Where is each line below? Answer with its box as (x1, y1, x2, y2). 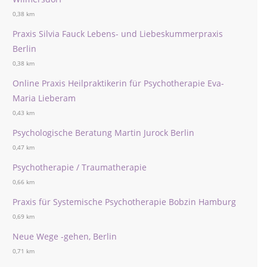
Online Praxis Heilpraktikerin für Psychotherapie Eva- (13, 77, 224, 89)
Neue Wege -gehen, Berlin (13, 231, 117, 242)
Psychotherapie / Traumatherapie (13, 162, 147, 173)
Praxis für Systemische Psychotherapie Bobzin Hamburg (13, 196, 236, 207)
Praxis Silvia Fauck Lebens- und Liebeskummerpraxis (13, 28, 223, 39)
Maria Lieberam (13, 92, 76, 104)
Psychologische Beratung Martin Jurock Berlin (13, 127, 194, 138)
